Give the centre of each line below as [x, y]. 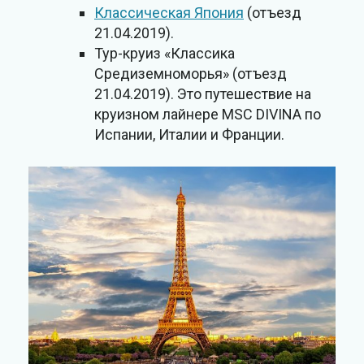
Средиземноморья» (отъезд [191, 74]
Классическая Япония [169, 13]
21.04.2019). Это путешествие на [203, 94]
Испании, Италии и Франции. [189, 135]
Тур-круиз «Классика [165, 54]
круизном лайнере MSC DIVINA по [208, 115]
